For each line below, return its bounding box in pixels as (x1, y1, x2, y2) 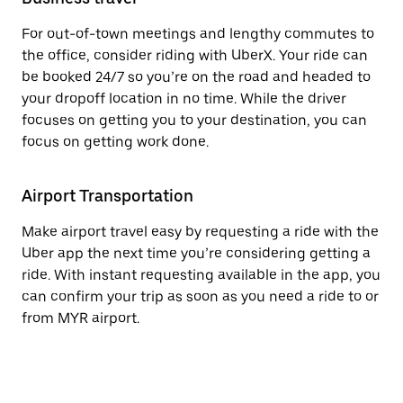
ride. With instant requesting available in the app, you (22, 266, 381, 283)
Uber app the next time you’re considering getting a (22, 245, 371, 262)
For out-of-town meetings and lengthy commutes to (22, 25, 374, 42)
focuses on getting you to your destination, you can (22, 112, 367, 129)
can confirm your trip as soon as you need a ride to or (22, 288, 379, 305)
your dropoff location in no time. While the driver (22, 90, 346, 107)
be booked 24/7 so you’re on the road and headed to (22, 68, 371, 85)
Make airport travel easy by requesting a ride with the (22, 223, 379, 240)
